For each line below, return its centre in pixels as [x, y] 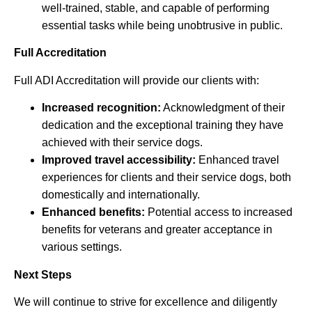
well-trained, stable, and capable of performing [156, 8]
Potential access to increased [219, 212]
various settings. [82, 247]
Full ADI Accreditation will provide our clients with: [136, 80]
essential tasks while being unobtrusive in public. [162, 26]
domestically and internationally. [121, 195]
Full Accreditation [60, 53]
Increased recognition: [101, 108]
